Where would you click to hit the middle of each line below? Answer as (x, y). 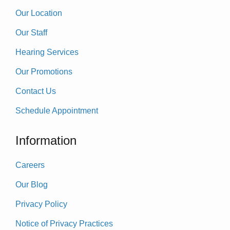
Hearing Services (47, 52)
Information (46, 140)
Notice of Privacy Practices (64, 223)
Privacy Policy (41, 204)
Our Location (39, 13)
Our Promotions (44, 71)
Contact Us (36, 91)
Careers (30, 165)
